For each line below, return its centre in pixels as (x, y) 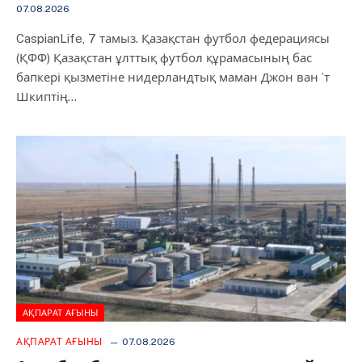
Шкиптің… (46, 97)
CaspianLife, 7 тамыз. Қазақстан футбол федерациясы (173, 38)
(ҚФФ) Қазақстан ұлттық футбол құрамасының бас (164, 58)
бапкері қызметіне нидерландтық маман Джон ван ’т (173, 77)
